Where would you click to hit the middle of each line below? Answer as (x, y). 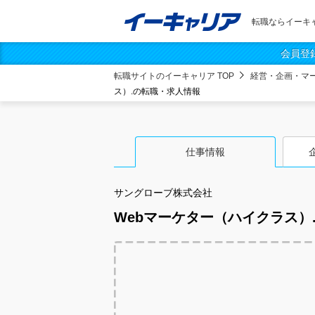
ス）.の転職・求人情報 (157, 91)
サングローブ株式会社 (163, 193)
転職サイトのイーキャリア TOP (174, 76)
